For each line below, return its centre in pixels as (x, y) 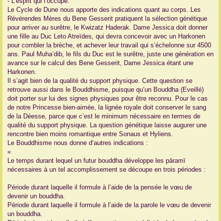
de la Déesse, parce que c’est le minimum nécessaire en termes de (104, 116)
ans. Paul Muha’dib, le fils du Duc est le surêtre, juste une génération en (110, 54)
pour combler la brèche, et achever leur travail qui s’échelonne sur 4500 (109, 45)
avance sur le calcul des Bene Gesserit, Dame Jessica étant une (100, 63)
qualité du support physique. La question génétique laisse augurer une (107, 125)
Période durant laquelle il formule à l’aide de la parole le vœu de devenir (109, 205)
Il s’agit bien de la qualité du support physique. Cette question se (100, 81)
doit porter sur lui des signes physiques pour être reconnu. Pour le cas (108, 99)
